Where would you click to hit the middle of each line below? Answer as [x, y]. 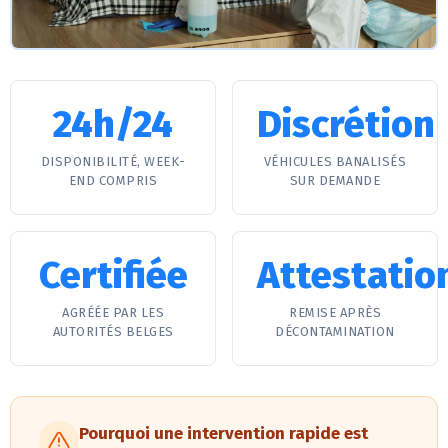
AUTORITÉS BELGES [113, 331]
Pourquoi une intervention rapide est [223, 433]
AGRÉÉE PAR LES [113, 312]
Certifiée [113, 275]
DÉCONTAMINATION [335, 331]
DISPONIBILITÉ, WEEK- [113, 161]
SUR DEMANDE [335, 180]
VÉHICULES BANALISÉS [335, 161]
